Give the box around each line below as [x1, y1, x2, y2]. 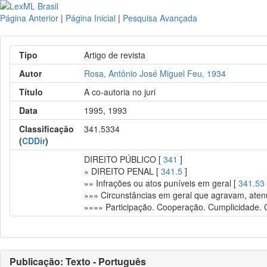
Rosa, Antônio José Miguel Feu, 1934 [84, 67, 226, 79]
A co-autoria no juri [84, 86, 156, 98]
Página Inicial [66, 12, 116, 24]
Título [19, 86, 43, 98]
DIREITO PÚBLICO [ [84, 153, 164, 165]
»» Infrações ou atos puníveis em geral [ [84, 177, 239, 189]
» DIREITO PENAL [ [84, 165, 162, 177]
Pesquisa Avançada [123, 12, 197, 24]
